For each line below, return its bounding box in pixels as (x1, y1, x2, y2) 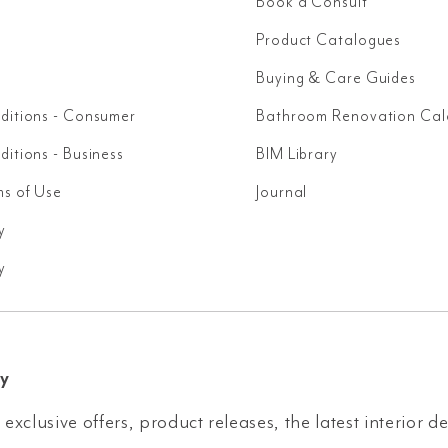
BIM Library (256, 144, 338, 164)
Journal (256, 182, 308, 202)
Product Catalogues (256, 30, 402, 50)
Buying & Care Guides (256, 68, 416, 88)
